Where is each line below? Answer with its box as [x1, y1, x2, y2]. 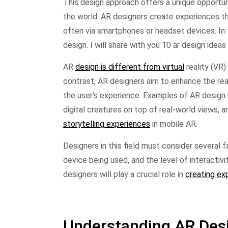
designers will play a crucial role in [63, 169, 185, 179]
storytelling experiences [63, 119, 150, 129]
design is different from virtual [75, 62, 184, 72]
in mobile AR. [150, 119, 197, 129]
